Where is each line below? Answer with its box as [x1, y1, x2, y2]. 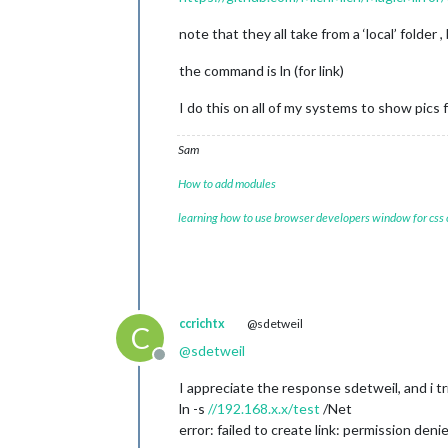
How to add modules [178, 176, 276, 191]
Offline [158, 355, 207, 374]
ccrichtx [179, 316, 225, 331]
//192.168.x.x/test [208, 400, 320, 417]
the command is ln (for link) [179, 62, 344, 79]
